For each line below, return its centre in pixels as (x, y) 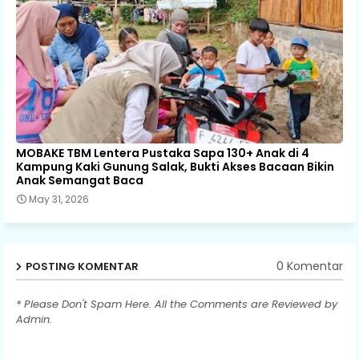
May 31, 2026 (59, 199)
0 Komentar (310, 266)
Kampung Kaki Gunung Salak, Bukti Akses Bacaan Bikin (175, 166)
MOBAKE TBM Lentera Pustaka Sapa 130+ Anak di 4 (163, 153)
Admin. (34, 319)
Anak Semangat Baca (80, 180)
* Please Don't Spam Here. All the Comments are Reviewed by (177, 304)
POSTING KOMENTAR (82, 266)
